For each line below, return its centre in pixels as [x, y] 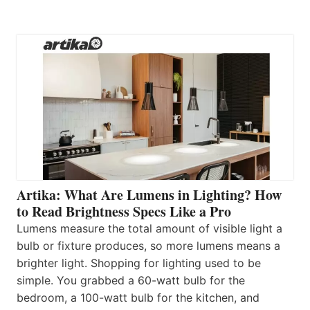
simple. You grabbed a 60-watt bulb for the [131, 280]
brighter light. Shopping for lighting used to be [139, 263]
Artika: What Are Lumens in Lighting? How [149, 194]
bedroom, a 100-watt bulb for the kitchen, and [138, 297]
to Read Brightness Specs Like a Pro [124, 211]
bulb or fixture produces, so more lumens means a [148, 245]
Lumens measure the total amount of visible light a [149, 228]
